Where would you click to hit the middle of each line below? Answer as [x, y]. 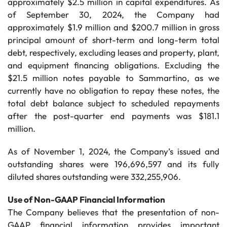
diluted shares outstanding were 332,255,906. [94, 177]
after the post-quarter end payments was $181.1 [113, 116]
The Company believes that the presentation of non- [113, 212]
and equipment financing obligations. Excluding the [113, 65]
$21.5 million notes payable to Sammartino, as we [113, 78]
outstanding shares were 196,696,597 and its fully [113, 164]
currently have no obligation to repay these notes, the [113, 90]
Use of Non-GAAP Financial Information [86, 199]
